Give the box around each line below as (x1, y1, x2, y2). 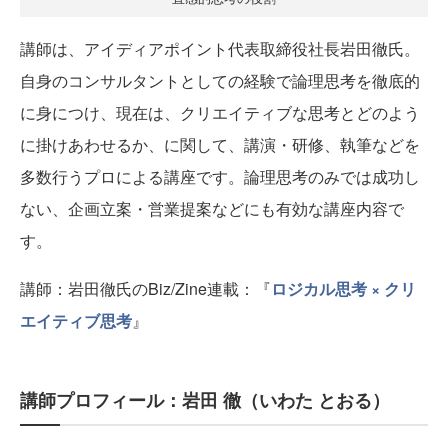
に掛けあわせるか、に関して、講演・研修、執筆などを (20, 133, 420, 157)
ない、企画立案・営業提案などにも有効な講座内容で (20, 197, 404, 221)
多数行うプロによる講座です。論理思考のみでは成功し (20, 165, 420, 189)
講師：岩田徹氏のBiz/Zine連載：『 (20, 277, 271, 301)
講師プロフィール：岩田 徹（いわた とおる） (20, 387, 390, 414)
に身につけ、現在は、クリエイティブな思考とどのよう (20, 101, 420, 125)
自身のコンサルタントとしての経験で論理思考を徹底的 (20, 69, 420, 93)
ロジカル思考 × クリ (271, 277, 416, 301)
